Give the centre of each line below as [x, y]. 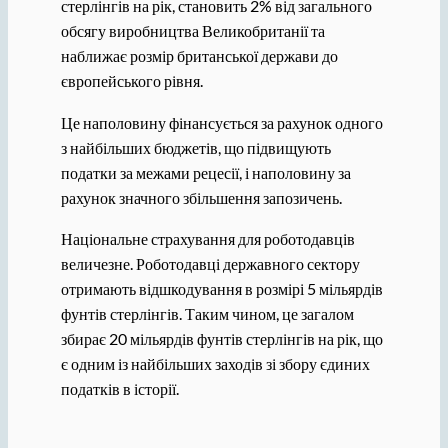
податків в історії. [119, 388]
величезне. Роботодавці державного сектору [210, 263]
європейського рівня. [131, 81]
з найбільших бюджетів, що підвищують [195, 147]
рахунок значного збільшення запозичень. [201, 197]
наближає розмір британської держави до [199, 56]
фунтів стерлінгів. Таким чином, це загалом [207, 313]
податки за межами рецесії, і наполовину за [205, 172]
